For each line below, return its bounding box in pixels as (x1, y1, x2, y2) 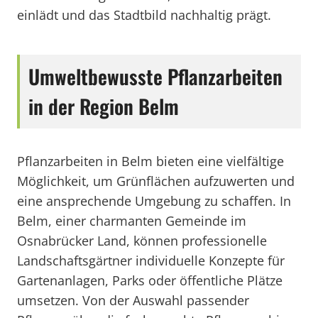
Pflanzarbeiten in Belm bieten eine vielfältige (17, 153, 284, 170)
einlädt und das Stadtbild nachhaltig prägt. (17, 6, 271, 23)
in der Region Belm (28, 92, 179, 121)
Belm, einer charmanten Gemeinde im (17, 212, 246, 229)
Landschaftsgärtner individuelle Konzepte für (17, 252, 285, 269)
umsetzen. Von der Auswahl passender (17, 292, 249, 309)
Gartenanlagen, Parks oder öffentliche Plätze (17, 272, 283, 289)
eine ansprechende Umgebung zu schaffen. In (17, 192, 291, 209)
